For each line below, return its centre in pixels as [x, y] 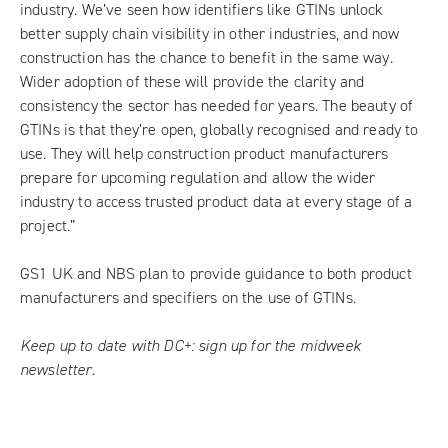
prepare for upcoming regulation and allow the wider [198, 177]
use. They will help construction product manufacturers [204, 153]
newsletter [56, 369]
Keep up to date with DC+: [109, 345]
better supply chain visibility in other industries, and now [210, 33]
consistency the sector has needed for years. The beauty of [217, 105]
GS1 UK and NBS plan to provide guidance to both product [216, 273]
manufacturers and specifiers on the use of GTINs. [188, 297]
